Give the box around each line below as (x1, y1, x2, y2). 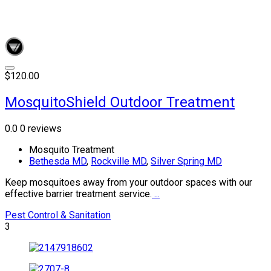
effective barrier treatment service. (5, 188, 152, 200)
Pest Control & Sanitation (5, 209, 111, 221)
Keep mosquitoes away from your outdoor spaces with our (5, 176, 252, 188)
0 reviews (20, 122, 62, 134)
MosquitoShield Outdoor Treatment (5, 93, 235, 111)
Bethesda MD (29, 155, 87, 167)
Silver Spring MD (151, 155, 222, 167)
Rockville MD (91, 155, 146, 167)
